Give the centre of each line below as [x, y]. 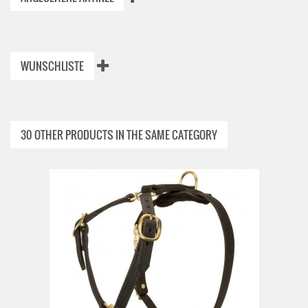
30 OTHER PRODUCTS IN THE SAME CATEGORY [119, 135]
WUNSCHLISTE [52, 66]
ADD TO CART [252, 276]
